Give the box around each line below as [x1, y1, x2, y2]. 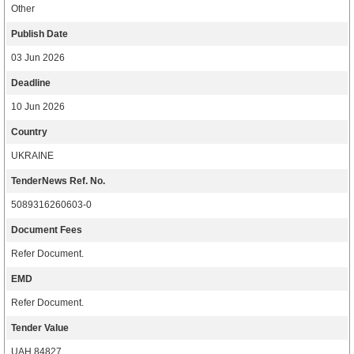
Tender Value [11, 322, 69, 333]
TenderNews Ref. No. [11, 175, 105, 186]
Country [11, 126, 47, 137]
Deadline [11, 77, 51, 88]
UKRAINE [11, 150, 54, 161]
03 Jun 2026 [11, 52, 65, 63]
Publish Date [11, 28, 68, 40]
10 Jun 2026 [11, 101, 65, 112]
